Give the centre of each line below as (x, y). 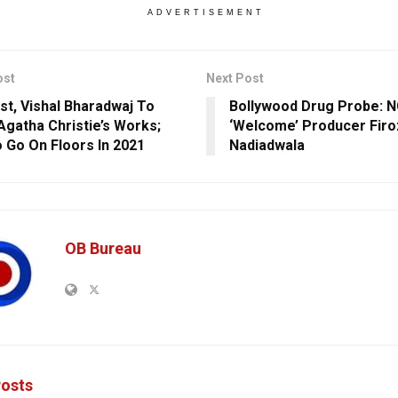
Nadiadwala (267, 145)
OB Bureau (103, 248)
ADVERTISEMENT (206, 12)
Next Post (235, 78)
